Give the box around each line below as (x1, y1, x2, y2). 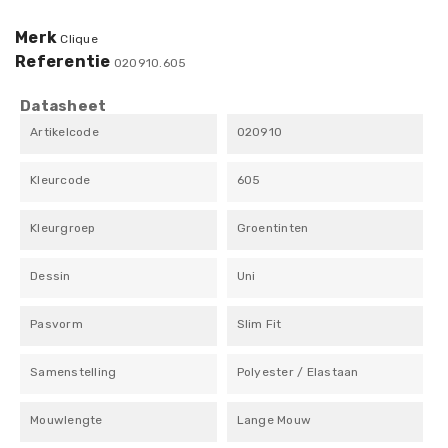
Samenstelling (30, 364, 117, 379)
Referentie (15, 51, 111, 71)
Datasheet (20, 96, 107, 115)
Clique (60, 31, 98, 46)
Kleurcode (30, 172, 91, 187)
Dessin (30, 268, 71, 283)
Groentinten (236, 220, 309, 235)
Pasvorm (30, 316, 83, 331)
